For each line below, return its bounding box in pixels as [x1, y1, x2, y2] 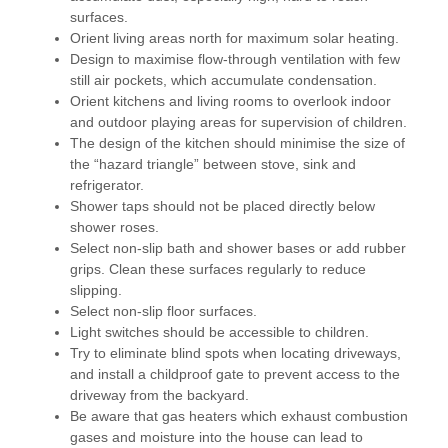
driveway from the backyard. [70, 387, 249, 404]
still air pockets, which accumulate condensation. [70, 72, 377, 89]
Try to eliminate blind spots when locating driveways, [70, 345, 401, 362]
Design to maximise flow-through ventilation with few [70, 51, 400, 68]
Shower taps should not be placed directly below [70, 198, 375, 215]
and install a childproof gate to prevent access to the [70, 366, 400, 383]
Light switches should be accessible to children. [70, 324, 369, 341]
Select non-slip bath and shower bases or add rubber [70, 240, 406, 257]
